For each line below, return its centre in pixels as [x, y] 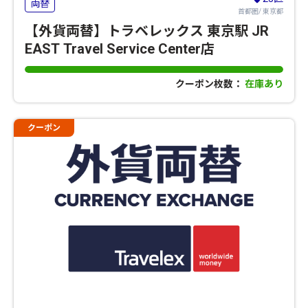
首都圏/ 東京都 [261, 11]
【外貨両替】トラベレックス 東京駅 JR [147, 31]
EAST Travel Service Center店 [120, 48]
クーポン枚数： [210, 84]
